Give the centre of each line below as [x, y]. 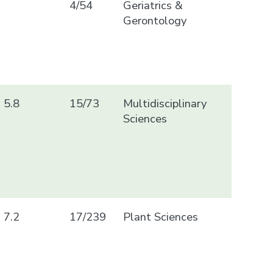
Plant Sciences [160, 216]
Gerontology [154, 20]
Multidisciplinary [165, 103]
